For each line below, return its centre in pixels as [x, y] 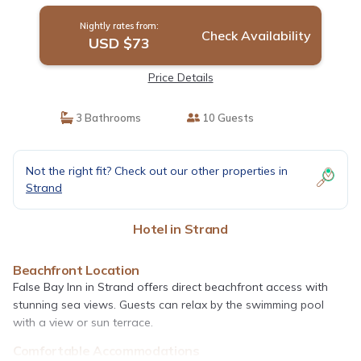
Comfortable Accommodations [106, 350]
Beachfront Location [76, 270]
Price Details [180, 77]
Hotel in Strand [180, 228]
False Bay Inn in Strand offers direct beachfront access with [170, 286]
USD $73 [119, 43]
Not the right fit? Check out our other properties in [157, 170]
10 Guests [227, 117]
